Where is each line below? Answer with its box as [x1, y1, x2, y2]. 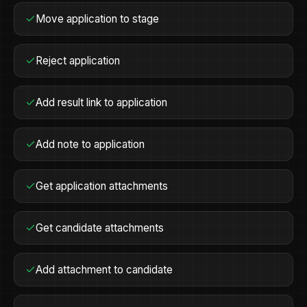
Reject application [36, 54, 121, 67]
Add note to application [36, 138, 145, 151]
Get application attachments [36, 180, 169, 193]
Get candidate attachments [36, 221, 164, 234]
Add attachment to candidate [36, 263, 173, 276]
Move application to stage [36, 12, 160, 25]
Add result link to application [36, 96, 168, 109]
